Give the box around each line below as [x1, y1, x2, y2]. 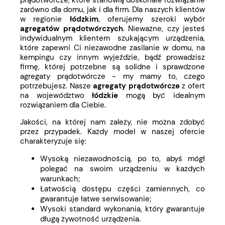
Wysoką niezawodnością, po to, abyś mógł [40, 154, 205, 164]
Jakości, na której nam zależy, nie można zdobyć [20, 117, 205, 128]
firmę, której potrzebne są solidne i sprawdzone [20, 62, 205, 72]
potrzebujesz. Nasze [20, 81, 93, 91]
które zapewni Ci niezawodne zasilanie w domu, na [20, 43, 205, 53]
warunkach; [40, 174, 80, 184]
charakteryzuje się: [20, 136, 86, 147]
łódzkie [92, 90, 119, 101]
